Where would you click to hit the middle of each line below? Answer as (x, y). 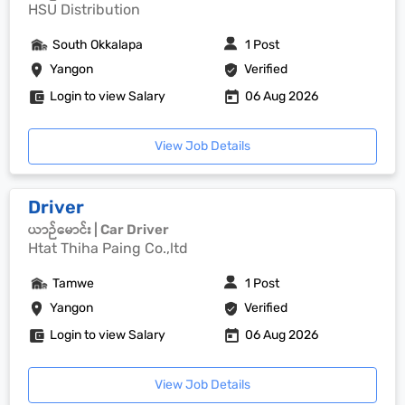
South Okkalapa (98, 45)
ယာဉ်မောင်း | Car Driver (99, 230)
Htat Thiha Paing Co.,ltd (108, 248)
